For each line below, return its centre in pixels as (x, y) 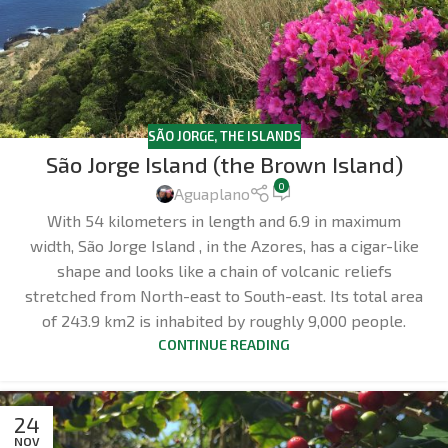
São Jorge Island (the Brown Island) (224, 164)
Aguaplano (211, 194)
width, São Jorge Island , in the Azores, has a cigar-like (224, 245)
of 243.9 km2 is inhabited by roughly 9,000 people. (224, 320)
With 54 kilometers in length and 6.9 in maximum (224, 220)
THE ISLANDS (260, 135)
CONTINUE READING (224, 344)
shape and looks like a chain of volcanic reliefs (224, 270)
